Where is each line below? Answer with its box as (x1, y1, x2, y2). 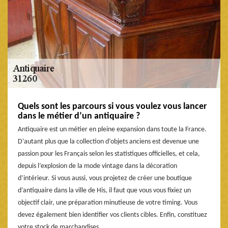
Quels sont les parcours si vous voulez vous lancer (18, 101, 207, 111)
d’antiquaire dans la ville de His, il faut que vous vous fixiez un (18, 186, 191, 194)
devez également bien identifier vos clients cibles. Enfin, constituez (18, 211, 207, 219)
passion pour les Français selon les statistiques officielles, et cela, (18, 150, 200, 158)
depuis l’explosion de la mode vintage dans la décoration (18, 162, 177, 170)
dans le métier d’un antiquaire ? (18, 111, 140, 121)
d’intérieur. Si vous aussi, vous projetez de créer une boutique (18, 174, 192, 182)
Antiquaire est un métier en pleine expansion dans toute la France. (18, 125, 207, 133)
